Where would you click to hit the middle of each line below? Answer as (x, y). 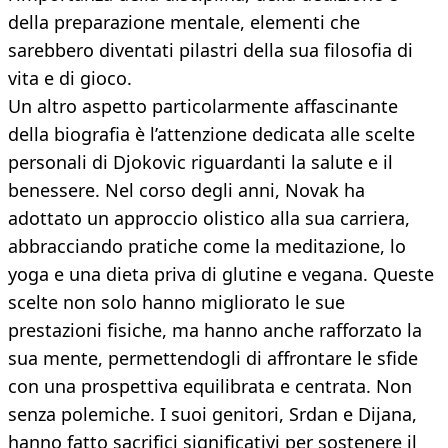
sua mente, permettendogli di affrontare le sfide (213, 358)
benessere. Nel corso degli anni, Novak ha (186, 190)
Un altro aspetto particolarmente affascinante (203, 106)
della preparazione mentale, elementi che (184, 22)
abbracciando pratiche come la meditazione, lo (207, 246)
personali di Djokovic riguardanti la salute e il (200, 162)
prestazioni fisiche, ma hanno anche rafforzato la (215, 330)
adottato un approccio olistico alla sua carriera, (209, 218)
